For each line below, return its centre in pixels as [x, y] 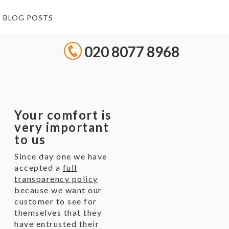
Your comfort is [63, 115]
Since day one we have [61, 156]
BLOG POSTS [28, 18]
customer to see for [56, 201]
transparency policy [56, 179]
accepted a [39, 167]
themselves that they [58, 212]
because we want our [58, 190]
